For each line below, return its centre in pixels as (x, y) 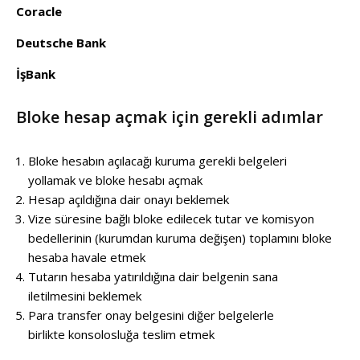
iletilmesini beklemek (85, 295)
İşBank (36, 74)
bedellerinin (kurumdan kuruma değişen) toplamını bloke (180, 237)
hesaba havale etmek (87, 257)
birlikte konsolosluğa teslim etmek (121, 334)
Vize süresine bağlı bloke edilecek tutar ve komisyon (171, 218)
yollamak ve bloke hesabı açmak (115, 180)
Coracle (39, 11)
